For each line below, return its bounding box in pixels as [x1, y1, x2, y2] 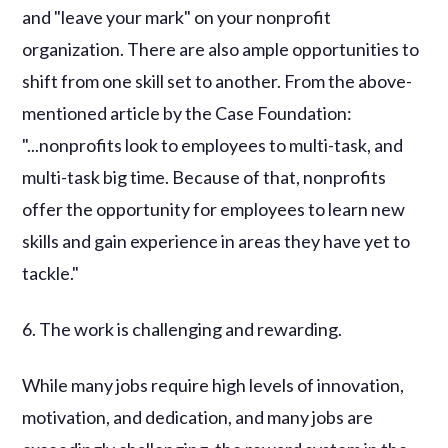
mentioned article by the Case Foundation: [22, 101, 353, 124]
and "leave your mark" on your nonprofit [22, 5, 332, 28]
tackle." [22, 261, 80, 284]
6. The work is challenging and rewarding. [22, 317, 343, 340]
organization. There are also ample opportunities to [22, 37, 420, 60]
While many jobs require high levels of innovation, [22, 373, 405, 396]
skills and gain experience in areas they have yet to [22, 229, 411, 252]
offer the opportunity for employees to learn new [22, 197, 406, 220]
